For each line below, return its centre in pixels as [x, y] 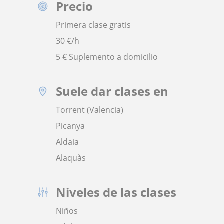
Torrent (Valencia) [90, 110]
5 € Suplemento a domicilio [107, 57]
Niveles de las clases [116, 192]
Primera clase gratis [93, 25]
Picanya [70, 126]
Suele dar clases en [112, 91]
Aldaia [67, 142]
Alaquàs [71, 158]
